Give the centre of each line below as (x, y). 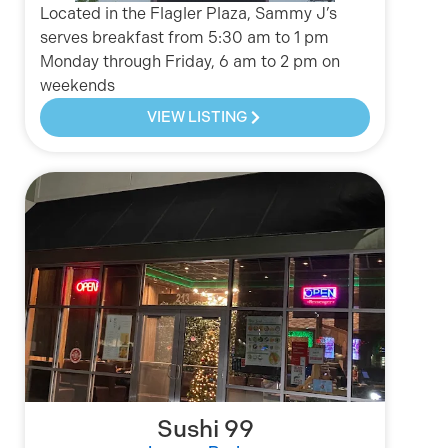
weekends (77, 86)
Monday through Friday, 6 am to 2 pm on (190, 62)
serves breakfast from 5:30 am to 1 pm (184, 38)
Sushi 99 (205, 429)
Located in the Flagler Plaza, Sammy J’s (188, 14)
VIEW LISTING (197, 117)
